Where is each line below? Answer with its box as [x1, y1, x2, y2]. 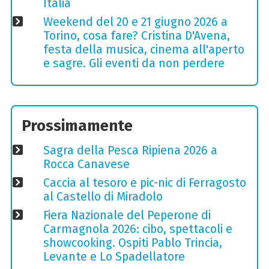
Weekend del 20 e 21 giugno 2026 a [43, 15, 228, 29]
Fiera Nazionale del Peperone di [43, 208, 211, 223]
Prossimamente [22, 116, 133, 135]
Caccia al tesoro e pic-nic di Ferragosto [43, 176, 246, 190]
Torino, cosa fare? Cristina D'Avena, [43, 29, 230, 43]
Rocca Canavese [43, 157, 130, 172]
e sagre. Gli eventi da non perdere [43, 56, 225, 70]
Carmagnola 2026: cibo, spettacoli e [43, 222, 232, 237]
